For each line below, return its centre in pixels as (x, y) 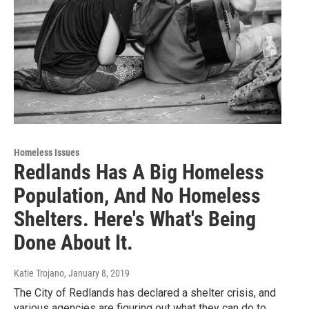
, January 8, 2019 (97, 273)
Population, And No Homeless (137, 196)
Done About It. (73, 243)
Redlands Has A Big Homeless (139, 172)
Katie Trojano (39, 273)
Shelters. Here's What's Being (135, 219)
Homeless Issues (47, 153)
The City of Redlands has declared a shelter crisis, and (145, 293)
